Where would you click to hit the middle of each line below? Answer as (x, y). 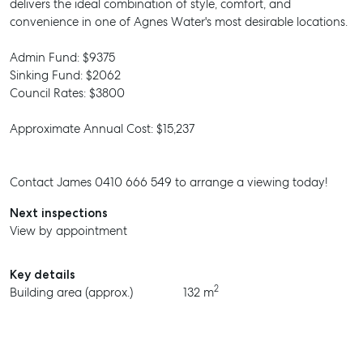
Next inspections (59, 213)
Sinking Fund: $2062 (65, 75)
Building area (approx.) (71, 293)
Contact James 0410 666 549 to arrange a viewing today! (169, 182)
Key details (43, 275)
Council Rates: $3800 (67, 93)
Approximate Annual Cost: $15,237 (102, 129)
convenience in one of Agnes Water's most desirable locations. (179, 22)
